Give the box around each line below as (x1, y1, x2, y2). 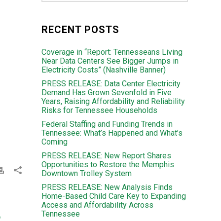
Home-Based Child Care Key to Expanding (41, 191, 186, 201)
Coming (41, 137, 68, 147)
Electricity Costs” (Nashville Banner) (41, 65, 166, 74)
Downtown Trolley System (41, 169, 132, 178)
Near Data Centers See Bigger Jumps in (41, 56, 179, 66)
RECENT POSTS (41, 24, 119, 36)
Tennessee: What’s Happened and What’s (41, 128, 183, 138)
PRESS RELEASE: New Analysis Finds (41, 183, 173, 192)
